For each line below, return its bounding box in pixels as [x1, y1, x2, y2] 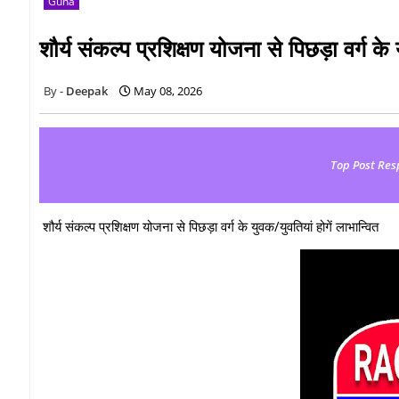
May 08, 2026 [134, 82, 202, 99]
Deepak [66, 82, 108, 99]
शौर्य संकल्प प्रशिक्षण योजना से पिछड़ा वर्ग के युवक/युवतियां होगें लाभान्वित [39, 216, 379, 235]
